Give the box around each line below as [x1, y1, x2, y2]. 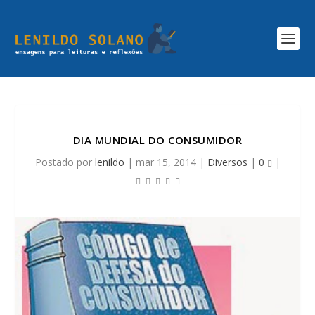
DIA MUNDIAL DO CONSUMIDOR [72, 133, 243, 147]
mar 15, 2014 [135, 155, 196, 169]
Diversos [207, 155, 247, 169]
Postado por [34, 155, 95, 169]
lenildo [94, 155, 124, 169]
